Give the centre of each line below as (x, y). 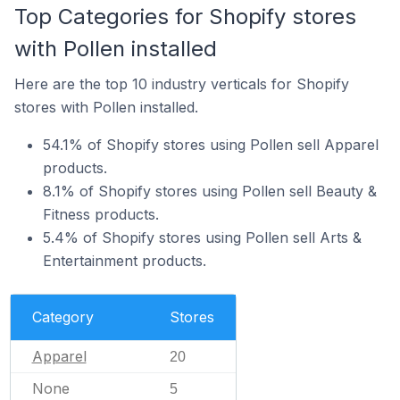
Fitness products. (101, 214)
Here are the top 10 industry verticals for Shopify (182, 83)
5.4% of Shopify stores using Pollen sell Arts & (202, 237)
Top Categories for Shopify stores (185, 16)
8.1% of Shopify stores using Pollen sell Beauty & (210, 191)
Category (62, 317)
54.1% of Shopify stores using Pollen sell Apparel (211, 144)
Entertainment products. (125, 260)
